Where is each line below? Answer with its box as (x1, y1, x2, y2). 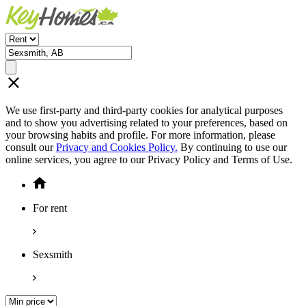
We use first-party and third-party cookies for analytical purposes (5, 105, 283, 116)
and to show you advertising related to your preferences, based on (5, 117, 288, 128)
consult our (5, 141, 56, 153)
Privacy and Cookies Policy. (56, 141, 178, 153)
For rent (33, 202, 67, 214)
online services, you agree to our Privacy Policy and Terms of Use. (5, 154, 292, 165)
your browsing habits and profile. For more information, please (5, 129, 275, 141)
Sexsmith (33, 249, 72, 260)
